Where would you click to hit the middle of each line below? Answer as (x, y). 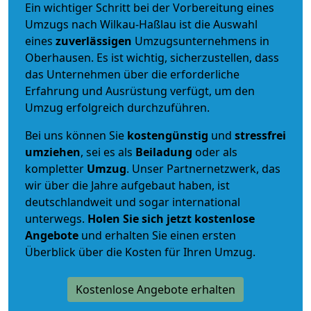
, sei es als (108, 152)
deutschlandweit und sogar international (133, 202)
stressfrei (260, 135)
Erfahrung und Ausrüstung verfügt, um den (140, 91)
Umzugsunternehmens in (202, 41)
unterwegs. (56, 218)
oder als (215, 152)
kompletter (56, 168)
